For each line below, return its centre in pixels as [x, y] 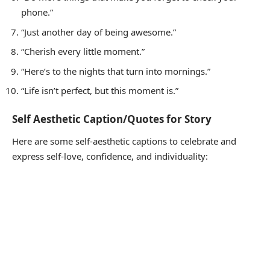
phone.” [37, 12]
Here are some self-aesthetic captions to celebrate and [124, 141]
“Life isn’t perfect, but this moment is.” [100, 91]
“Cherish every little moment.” [83, 52]
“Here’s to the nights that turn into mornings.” [116, 71]
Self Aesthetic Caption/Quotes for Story [112, 119]
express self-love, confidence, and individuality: [110, 156]
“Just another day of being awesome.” [99, 32]
